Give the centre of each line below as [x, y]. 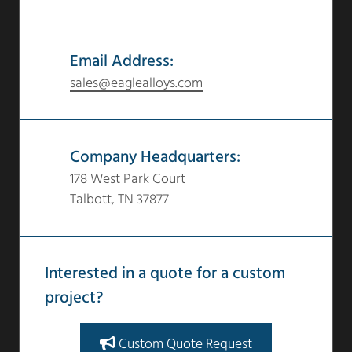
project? [73, 299]
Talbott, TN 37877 [119, 200]
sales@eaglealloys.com [136, 84]
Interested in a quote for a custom [165, 274]
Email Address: [121, 62]
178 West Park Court [127, 180]
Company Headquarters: [155, 158]
